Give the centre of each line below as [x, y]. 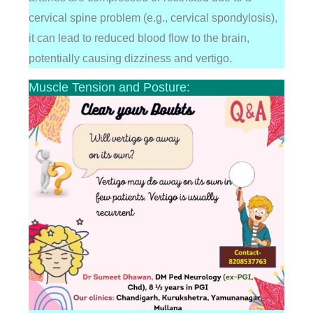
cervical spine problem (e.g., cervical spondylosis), [153, 18]
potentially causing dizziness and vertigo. [130, 59]
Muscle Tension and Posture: [109, 88]
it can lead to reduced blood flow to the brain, [139, 38]
